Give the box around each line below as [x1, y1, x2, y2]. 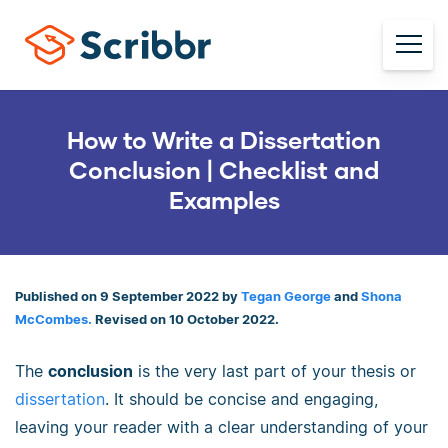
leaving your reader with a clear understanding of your [15, 416, 428, 437]
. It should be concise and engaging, [105, 388, 378, 409]
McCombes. [15, 312, 95, 327]
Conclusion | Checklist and [69, 155, 379, 184]
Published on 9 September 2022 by [15, 289, 241, 304]
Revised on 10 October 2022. [95, 312, 279, 327]
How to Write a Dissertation [67, 125, 381, 154]
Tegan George [241, 289, 331, 304]
